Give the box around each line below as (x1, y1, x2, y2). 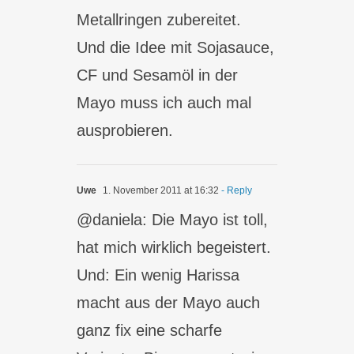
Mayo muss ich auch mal (77, 94, 252, 111)
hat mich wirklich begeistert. (77, 239, 272, 256)
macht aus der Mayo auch (77, 294, 261, 311)
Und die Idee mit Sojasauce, (77, 39, 275, 56)
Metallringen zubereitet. (77, 11, 242, 28)
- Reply (219, 185, 253, 196)
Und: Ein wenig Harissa (77, 266, 240, 284)
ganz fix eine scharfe (77, 322, 223, 339)
